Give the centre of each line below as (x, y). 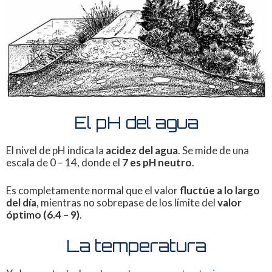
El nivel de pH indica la (56, 151)
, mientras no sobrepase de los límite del (127, 202)
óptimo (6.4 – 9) (43, 214)
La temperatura (136, 246)
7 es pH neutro (157, 163)
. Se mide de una (213, 151)
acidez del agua (142, 151)
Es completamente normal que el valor (93, 190)
